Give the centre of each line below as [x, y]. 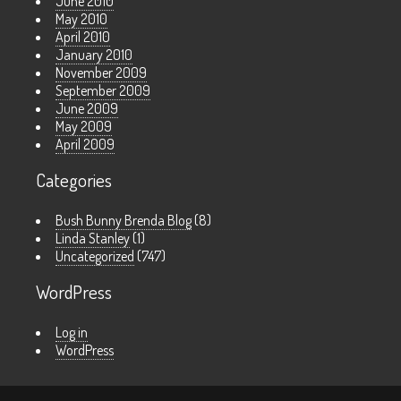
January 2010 [94, 55]
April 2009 [85, 145]
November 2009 [101, 73]
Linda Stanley [93, 239]
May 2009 [84, 127]
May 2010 [81, 19]
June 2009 [87, 109]
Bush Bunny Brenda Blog [124, 221]
